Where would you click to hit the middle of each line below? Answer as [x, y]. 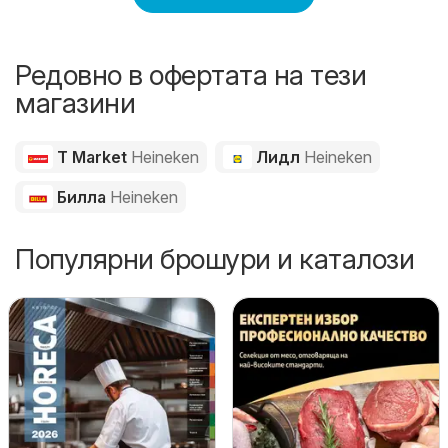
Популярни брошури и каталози [214, 258]
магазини [75, 102]
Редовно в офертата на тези [190, 74]
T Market [91, 156]
